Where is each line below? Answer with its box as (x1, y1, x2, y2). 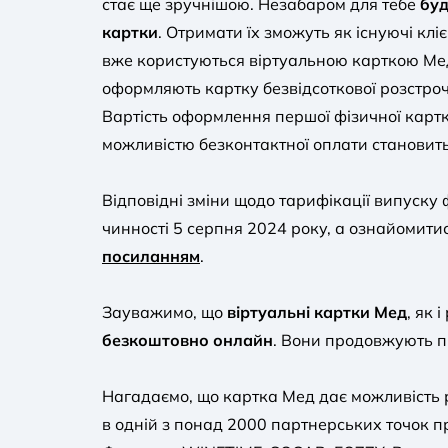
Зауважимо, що (102, 302, 227, 322)
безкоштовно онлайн (102, 330, 273, 350)
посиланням (102, 246, 200, 266)
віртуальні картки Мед (227, 302, 407, 322)
